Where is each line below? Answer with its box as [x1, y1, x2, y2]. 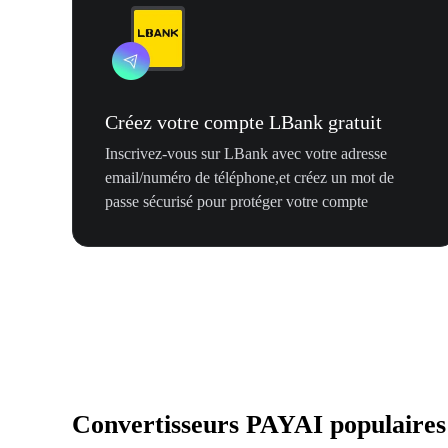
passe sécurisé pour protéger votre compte [105, 193, 368, 211]
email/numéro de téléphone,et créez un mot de [105, 169, 394, 187]
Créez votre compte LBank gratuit [105, 111, 382, 134]
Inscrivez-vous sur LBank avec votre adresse [105, 145, 387, 163]
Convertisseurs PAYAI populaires [72, 410, 446, 440]
